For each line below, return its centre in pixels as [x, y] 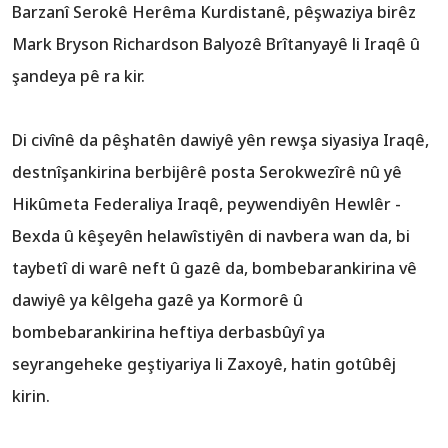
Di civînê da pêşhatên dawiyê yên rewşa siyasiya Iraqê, [220, 140]
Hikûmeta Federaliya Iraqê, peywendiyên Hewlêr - [206, 204]
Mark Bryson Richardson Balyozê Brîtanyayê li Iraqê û [216, 44]
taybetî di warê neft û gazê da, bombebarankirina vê [214, 268]
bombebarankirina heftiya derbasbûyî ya [168, 332]
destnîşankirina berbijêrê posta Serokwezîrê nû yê [207, 172]
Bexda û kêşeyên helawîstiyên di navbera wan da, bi [211, 236]
